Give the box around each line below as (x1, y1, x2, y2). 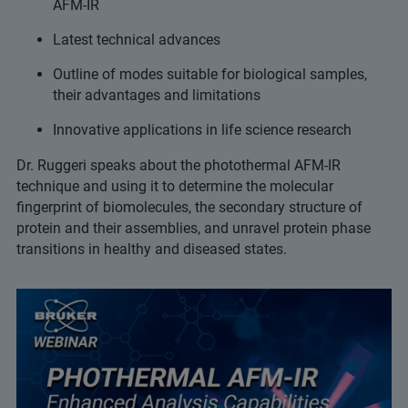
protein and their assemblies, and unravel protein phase (16, 219, 371, 237)
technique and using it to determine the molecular (16, 178, 333, 195)
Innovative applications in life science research (53, 121, 352, 138)
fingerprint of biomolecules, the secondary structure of (16, 199, 362, 216)
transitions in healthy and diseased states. (16, 240, 291, 258)
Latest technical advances (53, 31, 220, 48)
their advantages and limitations (53, 87, 260, 104)
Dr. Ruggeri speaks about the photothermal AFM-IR (16, 157, 341, 174)
